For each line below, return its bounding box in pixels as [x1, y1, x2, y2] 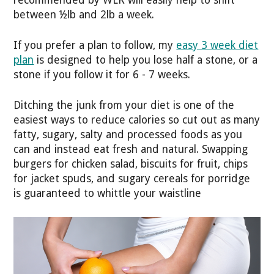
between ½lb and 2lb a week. [13, 8, 155, 21]
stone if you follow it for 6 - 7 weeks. [13, 68, 194, 81]
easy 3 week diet [176, 39, 259, 51]
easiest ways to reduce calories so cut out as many [13, 114, 261, 127]
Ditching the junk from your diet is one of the [13, 99, 235, 112]
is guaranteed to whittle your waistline [13, 187, 202, 200]
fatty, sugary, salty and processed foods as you [13, 128, 243, 141]
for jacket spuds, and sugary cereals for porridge [13, 172, 251, 185]
